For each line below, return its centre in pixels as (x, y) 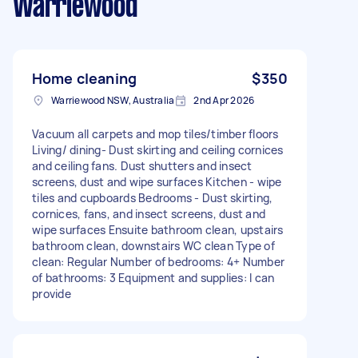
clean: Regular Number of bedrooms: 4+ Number (158, 261)
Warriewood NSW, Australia (113, 100)
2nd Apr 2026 (224, 100)
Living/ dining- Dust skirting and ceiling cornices (158, 149)
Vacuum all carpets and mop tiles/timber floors (155, 133)
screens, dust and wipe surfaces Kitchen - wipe (157, 181)
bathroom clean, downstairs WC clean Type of (153, 245)
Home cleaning (84, 78)
